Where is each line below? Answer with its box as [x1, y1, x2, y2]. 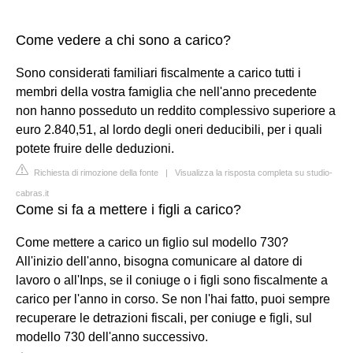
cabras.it [16, 188, 49, 198]
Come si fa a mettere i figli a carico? [16, 202, 241, 217]
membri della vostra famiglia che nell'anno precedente [16, 85, 317, 98]
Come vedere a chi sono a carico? [16, 32, 231, 48]
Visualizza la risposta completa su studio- [175, 168, 333, 177]
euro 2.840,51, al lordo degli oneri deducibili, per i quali [16, 123, 322, 136]
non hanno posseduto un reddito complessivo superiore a [16, 104, 336, 117]
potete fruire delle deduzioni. [16, 142, 174, 155]
